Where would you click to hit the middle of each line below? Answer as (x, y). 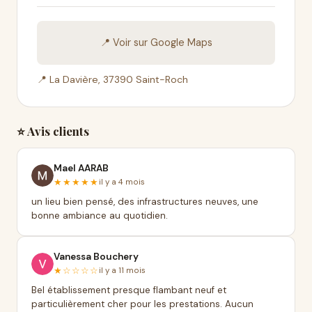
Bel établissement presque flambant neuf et (129, 290)
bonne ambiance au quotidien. (100, 216)
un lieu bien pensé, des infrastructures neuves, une (145, 202)
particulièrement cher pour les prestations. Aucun (142, 304)
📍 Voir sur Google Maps (156, 42)
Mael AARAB (81, 168)
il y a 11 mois (122, 271)
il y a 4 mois (122, 182)
